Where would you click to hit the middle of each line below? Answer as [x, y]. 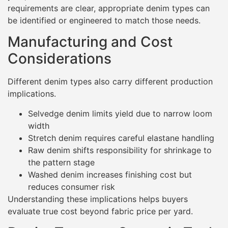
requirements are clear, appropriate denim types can [109, 8]
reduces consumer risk [72, 187]
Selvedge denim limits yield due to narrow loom [120, 113]
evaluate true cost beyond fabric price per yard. [100, 211]
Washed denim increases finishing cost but [110, 174]
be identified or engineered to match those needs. [104, 20]
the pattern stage [61, 162]
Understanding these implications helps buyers [98, 199]
